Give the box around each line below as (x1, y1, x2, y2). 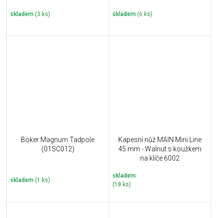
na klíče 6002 (140, 154, 180, 162)
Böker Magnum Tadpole (21, 135, 94, 144)
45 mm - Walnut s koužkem (118, 145, 201, 153)
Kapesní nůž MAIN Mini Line (118, 135, 201, 144)
